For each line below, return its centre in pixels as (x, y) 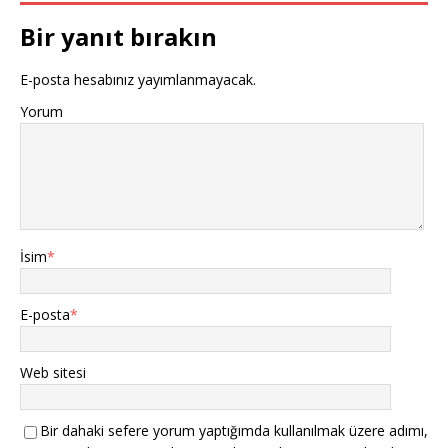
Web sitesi (53, 373)
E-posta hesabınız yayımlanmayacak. (138, 80)
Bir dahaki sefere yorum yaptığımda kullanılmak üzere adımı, (234, 431)
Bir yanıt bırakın (118, 37)
